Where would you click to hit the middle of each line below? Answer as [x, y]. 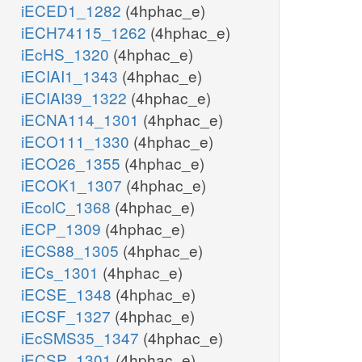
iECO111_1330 [77, 141]
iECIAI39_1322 [76, 98]
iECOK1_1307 [74, 185]
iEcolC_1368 [68, 207]
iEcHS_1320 [67, 54]
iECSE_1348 [68, 294]
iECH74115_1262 [86, 32]
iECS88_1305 [72, 250]
